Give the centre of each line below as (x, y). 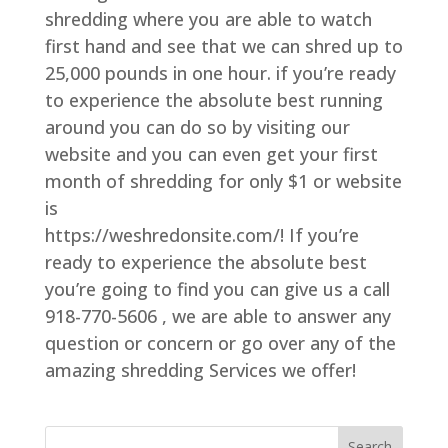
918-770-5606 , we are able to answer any (217, 315)
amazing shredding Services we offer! (200, 369)
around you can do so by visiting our (197, 126)
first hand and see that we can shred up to (223, 45)
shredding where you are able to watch (208, 18)
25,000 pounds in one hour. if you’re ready (220, 72)
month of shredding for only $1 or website (223, 180)
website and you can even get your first (211, 153)
